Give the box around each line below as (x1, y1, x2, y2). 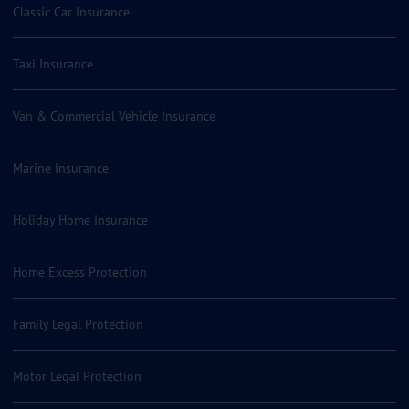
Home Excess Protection (13, 264, 147, 280)
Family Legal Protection (13, 316, 143, 332)
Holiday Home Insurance (13, 212, 148, 228)
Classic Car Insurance (13, 4, 130, 20)
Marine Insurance (13, 160, 109, 176)
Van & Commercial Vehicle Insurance (13, 108, 215, 124)
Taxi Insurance (13, 56, 93, 72)
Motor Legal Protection (13, 368, 142, 384)
